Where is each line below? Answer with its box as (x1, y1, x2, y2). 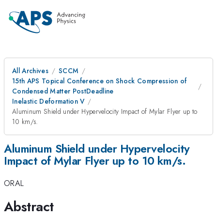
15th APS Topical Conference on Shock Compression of (12, 76, 187, 86)
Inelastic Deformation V (12, 96, 85, 106)
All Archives (12, 66, 48, 76)
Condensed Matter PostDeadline (12, 86, 114, 96)
